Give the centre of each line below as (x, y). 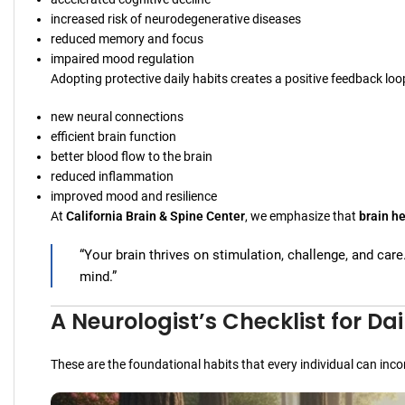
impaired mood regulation (122, 58)
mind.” (98, 276)
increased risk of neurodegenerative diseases (176, 19)
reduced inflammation (112, 176)
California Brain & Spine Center (155, 216)
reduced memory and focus (127, 38)
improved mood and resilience (134, 196)
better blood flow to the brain (132, 156)
